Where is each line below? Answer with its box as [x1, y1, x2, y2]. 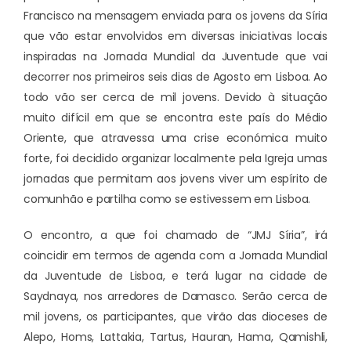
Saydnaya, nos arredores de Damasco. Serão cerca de [24, 288, 327, 305]
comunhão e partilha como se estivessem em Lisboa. [24, 191, 311, 208]
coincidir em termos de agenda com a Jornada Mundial [24, 248, 327, 264]
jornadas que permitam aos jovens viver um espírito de [24, 171, 327, 187]
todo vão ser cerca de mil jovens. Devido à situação [24, 89, 327, 106]
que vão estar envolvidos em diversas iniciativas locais [24, 28, 327, 45]
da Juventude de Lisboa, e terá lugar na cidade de [24, 268, 327, 284]
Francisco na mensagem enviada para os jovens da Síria [24, 8, 327, 24]
